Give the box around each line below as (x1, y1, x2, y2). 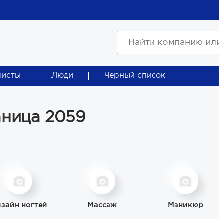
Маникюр (167, 202, 203, 208)
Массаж (88, 202, 117, 208)
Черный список (104, 72, 165, 79)
